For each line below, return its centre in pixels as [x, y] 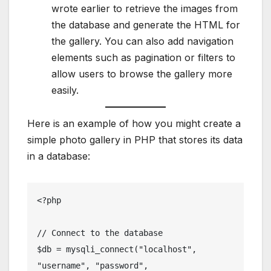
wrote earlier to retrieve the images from [145, 9]
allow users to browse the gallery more [142, 74]
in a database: [59, 156]
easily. [65, 90]
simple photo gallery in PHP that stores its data [135, 139]
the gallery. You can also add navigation [142, 41]
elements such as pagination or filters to [143, 58]
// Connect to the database [100, 233]
